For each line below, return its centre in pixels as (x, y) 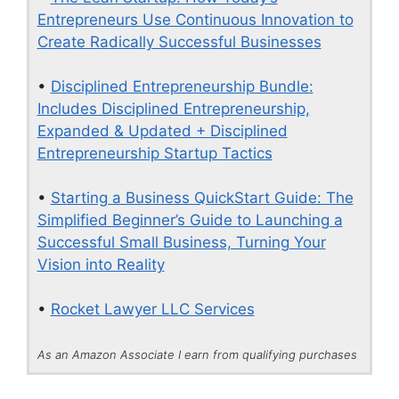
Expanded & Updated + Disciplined (162, 130)
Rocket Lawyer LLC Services (152, 309)
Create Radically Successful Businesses (179, 41)
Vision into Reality (101, 264)
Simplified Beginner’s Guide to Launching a (190, 220)
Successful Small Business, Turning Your (181, 242)
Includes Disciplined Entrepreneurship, (173, 108)
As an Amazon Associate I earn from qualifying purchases (197, 354)
